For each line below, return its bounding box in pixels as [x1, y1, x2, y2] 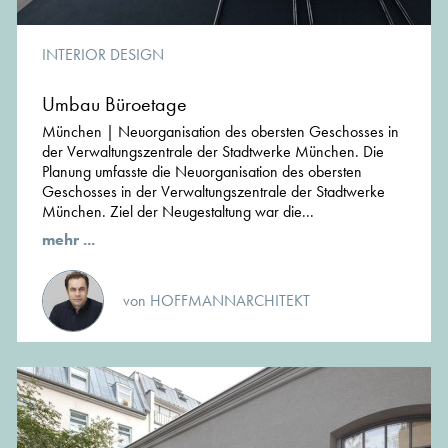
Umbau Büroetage [42, 91, 187, 117]
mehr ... [42, 229, 95, 250]
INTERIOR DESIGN [42, 44, 164, 65]
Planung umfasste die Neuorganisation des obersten [42, 161, 362, 182]
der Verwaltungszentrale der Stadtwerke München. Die [42, 141, 384, 162]
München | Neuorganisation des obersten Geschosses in [42, 121, 399, 142]
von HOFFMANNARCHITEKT [123, 290, 310, 311]
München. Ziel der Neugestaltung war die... [42, 201, 314, 222]
